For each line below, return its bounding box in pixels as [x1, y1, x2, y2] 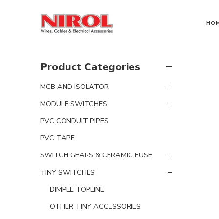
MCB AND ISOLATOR [40, 81, 109, 91]
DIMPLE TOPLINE [50, 184, 104, 194]
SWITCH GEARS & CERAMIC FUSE [40, 150, 152, 160]
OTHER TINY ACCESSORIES [50, 201, 141, 211]
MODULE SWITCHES [40, 98, 107, 109]
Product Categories [40, 60, 140, 74]
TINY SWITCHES [40, 167, 95, 177]
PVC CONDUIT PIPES [40, 115, 109, 126]
